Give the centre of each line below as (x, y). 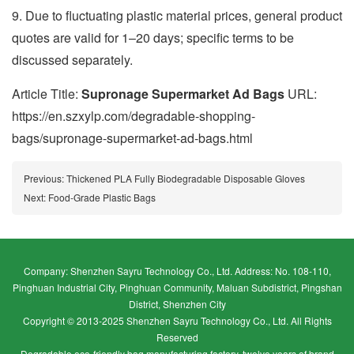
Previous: (45, 178)
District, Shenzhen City (177, 304)
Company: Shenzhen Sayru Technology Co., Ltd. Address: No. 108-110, (177, 271)
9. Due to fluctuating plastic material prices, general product (177, 15)
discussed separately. (72, 60)
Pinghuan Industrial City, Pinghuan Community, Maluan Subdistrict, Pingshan (177, 287)
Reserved (177, 337)
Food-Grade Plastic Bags (102, 197)
